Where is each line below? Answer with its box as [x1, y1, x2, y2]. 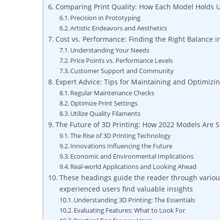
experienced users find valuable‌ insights [59, 184, 193, 194]
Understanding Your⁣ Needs [70, 46, 150, 55]
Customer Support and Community [70, 66, 174, 76]
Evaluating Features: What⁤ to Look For [74, 206, 186, 215]
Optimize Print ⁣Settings [70, 99, 138, 108]
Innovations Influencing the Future [70, 141, 173, 151]
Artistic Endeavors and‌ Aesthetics [70, 24, 167, 33]
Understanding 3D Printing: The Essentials [74, 195, 195, 205]
